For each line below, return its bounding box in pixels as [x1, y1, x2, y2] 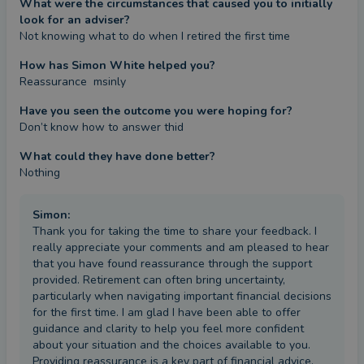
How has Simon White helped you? [19, 58, 215, 73]
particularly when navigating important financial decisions [32, 288, 331, 304]
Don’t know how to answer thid [19, 119, 184, 135]
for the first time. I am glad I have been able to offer [32, 305, 301, 320]
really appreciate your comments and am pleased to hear [32, 240, 329, 255]
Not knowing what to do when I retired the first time [19, 28, 290, 44]
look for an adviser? [19, 12, 130, 28]
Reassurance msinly [19, 74, 126, 89]
